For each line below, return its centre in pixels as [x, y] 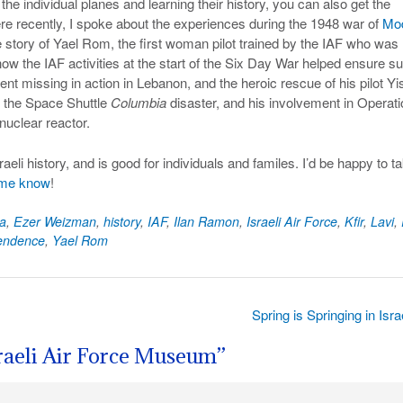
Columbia [139, 102]
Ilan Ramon [206, 221]
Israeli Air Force [292, 221]
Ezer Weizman [55, 221]
